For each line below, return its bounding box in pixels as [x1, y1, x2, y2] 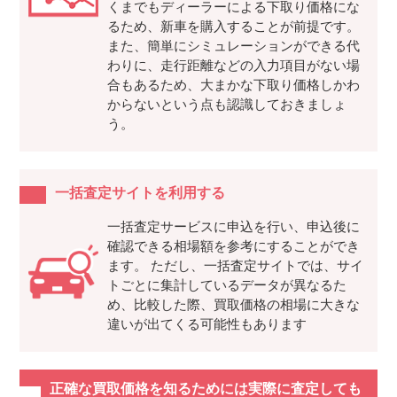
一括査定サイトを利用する [55, 185, 226, 201]
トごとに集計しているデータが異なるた [106, 277, 346, 293]
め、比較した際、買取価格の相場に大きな [106, 297, 360, 313]
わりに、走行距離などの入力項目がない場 [106, 58, 360, 74]
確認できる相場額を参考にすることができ [106, 238, 360, 254]
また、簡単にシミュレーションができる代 [106, 38, 360, 54]
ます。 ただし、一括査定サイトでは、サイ [106, 258, 363, 274]
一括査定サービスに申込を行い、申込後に [106, 219, 360, 235]
